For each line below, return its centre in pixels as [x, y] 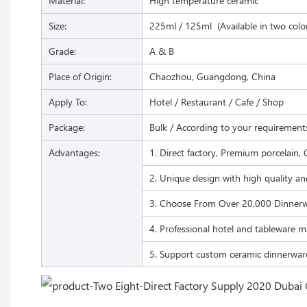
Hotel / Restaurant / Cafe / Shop [217, 101]
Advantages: [74, 152]
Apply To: [68, 101]
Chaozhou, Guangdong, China [212, 76]
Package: [67, 127]
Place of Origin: [80, 76]
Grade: [62, 51]
